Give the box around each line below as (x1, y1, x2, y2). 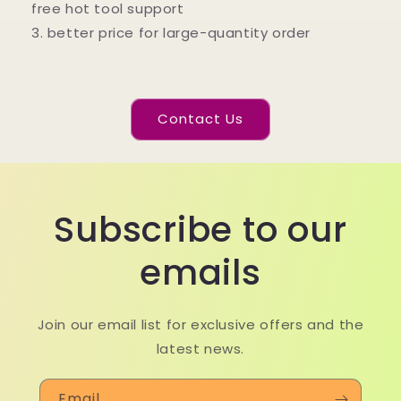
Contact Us (158, 109, 243, 129)
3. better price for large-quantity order (31, 22, 311, 42)
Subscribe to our (54, 204, 347, 254)
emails (140, 247, 261, 297)
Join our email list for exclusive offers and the (37, 314, 364, 334)
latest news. (156, 338, 245, 358)
